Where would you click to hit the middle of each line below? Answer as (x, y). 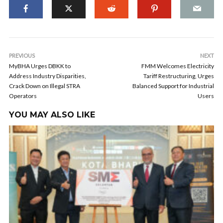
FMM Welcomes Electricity (178, 66)
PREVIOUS (22, 56)
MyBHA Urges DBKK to (40, 66)
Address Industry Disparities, (48, 76)
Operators (23, 96)
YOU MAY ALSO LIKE (52, 115)
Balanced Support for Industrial (173, 86)
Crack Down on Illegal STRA (45, 86)
